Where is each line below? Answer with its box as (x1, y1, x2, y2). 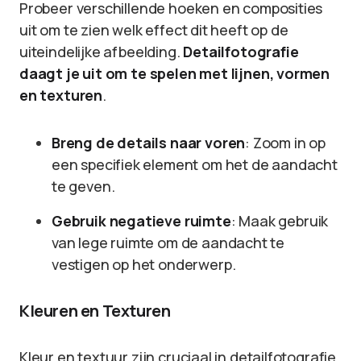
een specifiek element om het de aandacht (52, 155, 338, 174)
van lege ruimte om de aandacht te (52, 233, 285, 252)
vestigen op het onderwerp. (52, 255, 236, 274)
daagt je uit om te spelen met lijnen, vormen (19, 64, 330, 83)
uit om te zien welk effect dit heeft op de (19, 20, 288, 39)
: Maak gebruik (230, 211, 329, 230)
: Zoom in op (245, 133, 326, 152)
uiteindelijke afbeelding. (19, 42, 184, 61)
